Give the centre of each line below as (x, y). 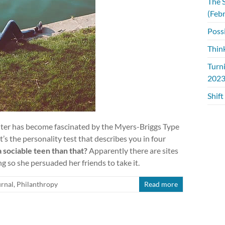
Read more (161, 184)
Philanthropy (37, 184)
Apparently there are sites (133, 150)
